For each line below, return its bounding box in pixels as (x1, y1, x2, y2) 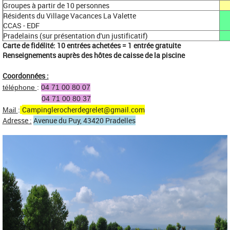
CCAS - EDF (3, 20, 40, 30)
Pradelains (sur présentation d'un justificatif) (3, 30, 148, 41)
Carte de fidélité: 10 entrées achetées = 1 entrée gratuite (2, 40, 181, 50)
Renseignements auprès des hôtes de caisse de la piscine (2, 50, 185, 60)
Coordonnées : (2, 70, 49, 81)
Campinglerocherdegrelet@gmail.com (22, 104, 145, 114)
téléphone (2, 83, 37, 91)
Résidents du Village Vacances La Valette (3, 10, 136, 21)
